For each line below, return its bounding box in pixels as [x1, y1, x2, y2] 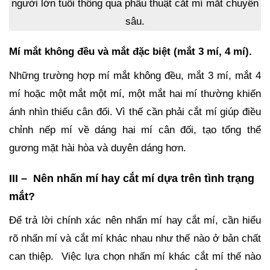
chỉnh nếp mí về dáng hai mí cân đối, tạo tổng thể [9, 124, 261, 136]
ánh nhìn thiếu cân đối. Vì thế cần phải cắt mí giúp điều [9, 105, 261, 118]
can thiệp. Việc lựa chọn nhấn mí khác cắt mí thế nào [9, 250, 261, 262]
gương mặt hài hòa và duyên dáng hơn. [9, 142, 186, 154]
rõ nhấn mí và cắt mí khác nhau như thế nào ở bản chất [9, 232, 261, 244]
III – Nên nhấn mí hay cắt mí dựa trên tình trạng [9, 172, 254, 184]
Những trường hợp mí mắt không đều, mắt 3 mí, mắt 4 [9, 69, 261, 81]
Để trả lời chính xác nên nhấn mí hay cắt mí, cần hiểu [9, 214, 261, 226]
